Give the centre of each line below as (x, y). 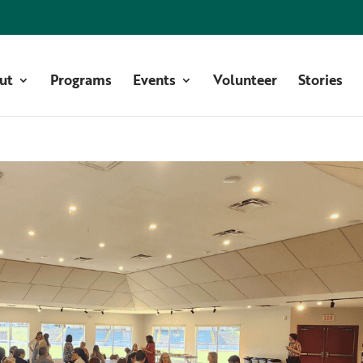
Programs (81, 79)
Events (154, 79)
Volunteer (245, 79)
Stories (320, 79)
